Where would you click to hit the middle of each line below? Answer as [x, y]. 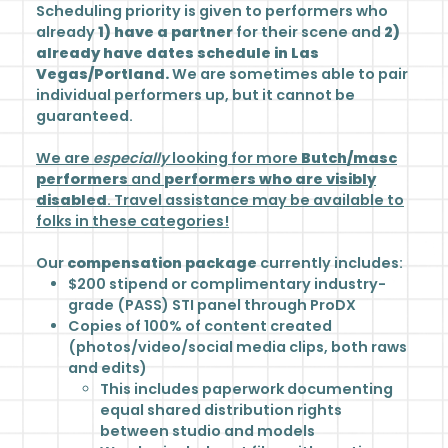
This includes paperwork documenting [246, 389]
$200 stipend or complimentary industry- [227, 284]
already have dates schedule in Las [177, 53]
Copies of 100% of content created [200, 326]
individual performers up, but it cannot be [195, 95]
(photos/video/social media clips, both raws [237, 347]
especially [131, 158]
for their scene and [308, 32]
